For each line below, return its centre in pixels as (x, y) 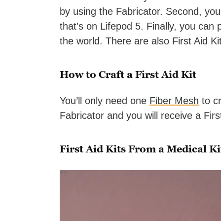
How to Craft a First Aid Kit (128, 75)
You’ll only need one (105, 101)
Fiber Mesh (174, 101)
